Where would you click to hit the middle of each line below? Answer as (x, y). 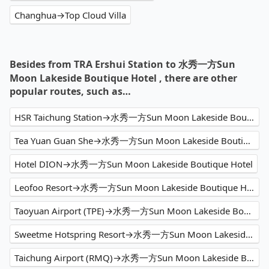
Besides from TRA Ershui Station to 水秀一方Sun (122, 65)
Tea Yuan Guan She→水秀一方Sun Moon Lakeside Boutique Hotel (247, 141)
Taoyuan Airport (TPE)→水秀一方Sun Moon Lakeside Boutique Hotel (247, 211)
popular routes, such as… (70, 92)
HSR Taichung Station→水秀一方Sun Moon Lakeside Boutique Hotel (250, 117)
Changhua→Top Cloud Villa (70, 15)
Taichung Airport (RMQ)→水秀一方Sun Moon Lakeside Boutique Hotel (250, 258)
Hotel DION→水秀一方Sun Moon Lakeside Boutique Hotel (134, 164)
